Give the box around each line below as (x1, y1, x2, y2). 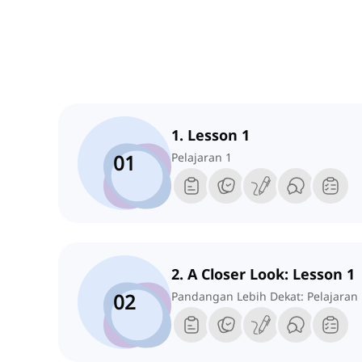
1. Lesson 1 (171, 125, 250, 145)
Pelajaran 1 (171, 149, 232, 166)
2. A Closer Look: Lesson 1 (171, 264, 355, 284)
